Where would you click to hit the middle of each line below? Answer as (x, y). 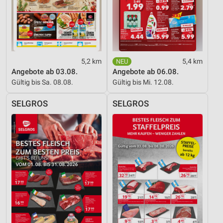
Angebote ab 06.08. (146, 71)
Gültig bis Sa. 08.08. (42, 82)
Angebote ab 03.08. (45, 71)
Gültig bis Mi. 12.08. (143, 82)
